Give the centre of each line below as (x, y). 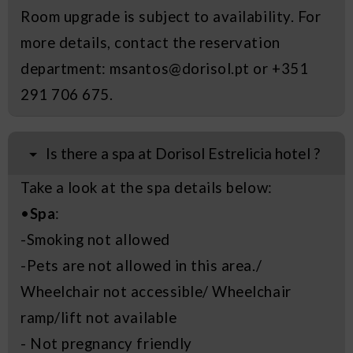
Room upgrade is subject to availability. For (171, 16)
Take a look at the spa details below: (147, 188)
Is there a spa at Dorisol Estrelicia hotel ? (183, 154)
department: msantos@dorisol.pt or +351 (165, 68)
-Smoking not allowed (95, 240)
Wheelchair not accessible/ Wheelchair (156, 292)
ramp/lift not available (99, 318)
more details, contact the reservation (150, 42)
